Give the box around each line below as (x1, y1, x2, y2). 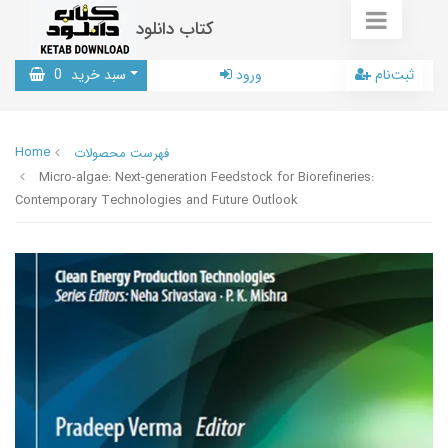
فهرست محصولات (74, 143, 169, 164)
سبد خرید (67, 64, 126, 86)
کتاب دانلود (136, 16, 214, 43)
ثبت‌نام (375, 64, 414, 86)
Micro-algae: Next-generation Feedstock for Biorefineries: (39, 167, 374, 188)
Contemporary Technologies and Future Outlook (15, 190, 298, 211)
